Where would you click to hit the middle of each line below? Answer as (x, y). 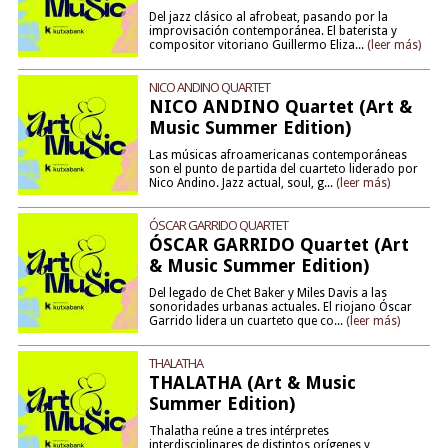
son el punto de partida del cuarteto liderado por (283, 169)
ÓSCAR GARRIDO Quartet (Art (278, 244)
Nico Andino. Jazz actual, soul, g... (242, 183)
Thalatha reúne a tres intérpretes (238, 431)
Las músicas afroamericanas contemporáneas (277, 155)
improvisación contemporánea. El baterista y (272, 31)
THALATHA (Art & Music (252, 382)
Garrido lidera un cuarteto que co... (247, 321)
